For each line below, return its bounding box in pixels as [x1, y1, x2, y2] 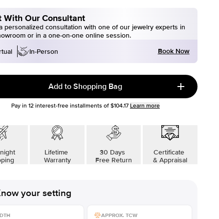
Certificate [153, 148, 187, 156]
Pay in [11, 102, 28, 109]
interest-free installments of [33, 102, 109, 109]
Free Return [95, 156, 132, 164]
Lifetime [44, 148, 70, 156]
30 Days [100, 148, 128, 156]
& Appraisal [153, 156, 187, 164]
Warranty [44, 156, 71, 164]
